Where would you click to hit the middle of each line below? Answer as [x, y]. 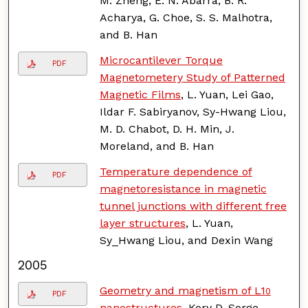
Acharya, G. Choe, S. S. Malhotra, [186, 17]
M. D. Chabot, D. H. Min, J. [167, 129]
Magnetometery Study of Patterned [192, 77]
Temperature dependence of [176, 171]
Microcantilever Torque [161, 60]
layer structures [142, 223]
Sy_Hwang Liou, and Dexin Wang [186, 240]
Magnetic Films [140, 94]
